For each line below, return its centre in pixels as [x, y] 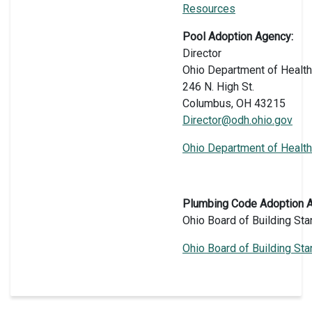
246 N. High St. [218, 86]
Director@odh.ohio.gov [237, 120]
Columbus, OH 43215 [234, 103]
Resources [209, 8]
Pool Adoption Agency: [238, 36]
